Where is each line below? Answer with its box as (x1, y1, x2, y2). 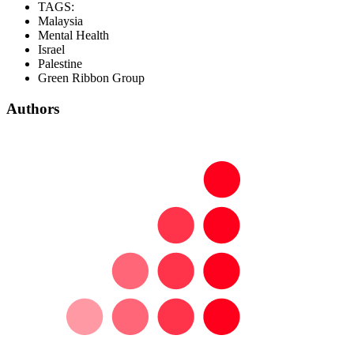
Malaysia (38, 14, 83, 28)
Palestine (38, 57, 82, 71)
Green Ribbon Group (38, 71, 145, 85)
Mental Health (38, 28, 109, 43)
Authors (6, 100, 59, 118)
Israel (38, 43, 65, 57)
